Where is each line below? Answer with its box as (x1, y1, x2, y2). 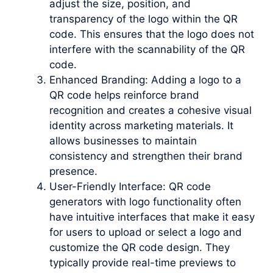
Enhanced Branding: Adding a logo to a (49, 73, 241, 86)
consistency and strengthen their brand (49, 149, 243, 162)
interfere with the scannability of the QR (49, 43, 245, 55)
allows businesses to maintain (49, 134, 197, 147)
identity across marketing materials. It (49, 119, 233, 132)
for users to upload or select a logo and (49, 225, 242, 238)
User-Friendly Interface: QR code (49, 180, 211, 193)
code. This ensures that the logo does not (49, 27, 254, 40)
